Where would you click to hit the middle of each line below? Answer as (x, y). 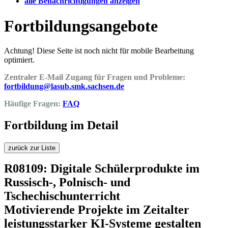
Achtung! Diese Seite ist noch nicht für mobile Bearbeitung (99, 51)
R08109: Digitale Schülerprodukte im (102, 169)
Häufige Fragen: (33, 104)
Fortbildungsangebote (81, 26)
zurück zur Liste (32, 148)
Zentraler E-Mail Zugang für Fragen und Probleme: (95, 77)
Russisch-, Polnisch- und (67, 182)
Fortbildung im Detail (61, 125)
